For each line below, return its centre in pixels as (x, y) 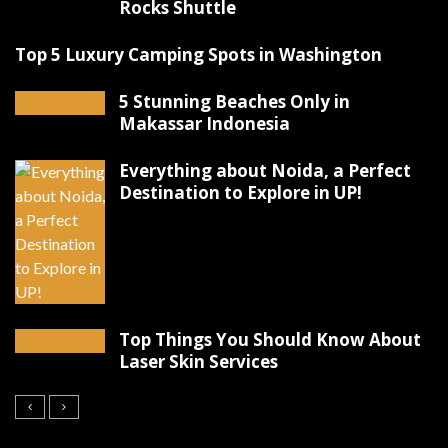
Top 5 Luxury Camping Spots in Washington (198, 55)
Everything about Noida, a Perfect (265, 171)
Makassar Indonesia (204, 124)
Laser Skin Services (198, 362)
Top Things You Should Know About (270, 340)
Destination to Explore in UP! (240, 193)
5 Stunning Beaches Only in (234, 102)
